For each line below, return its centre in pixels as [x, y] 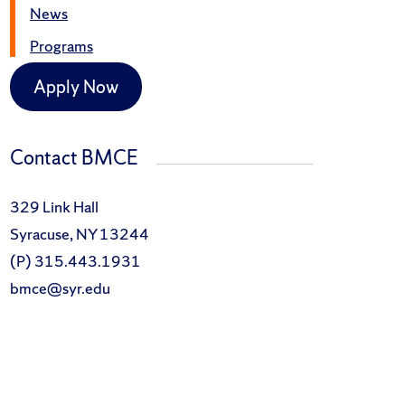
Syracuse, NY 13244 [80, 234]
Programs [61, 46]
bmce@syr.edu [60, 288]
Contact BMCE [74, 158]
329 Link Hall [54, 207]
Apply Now [75, 87]
